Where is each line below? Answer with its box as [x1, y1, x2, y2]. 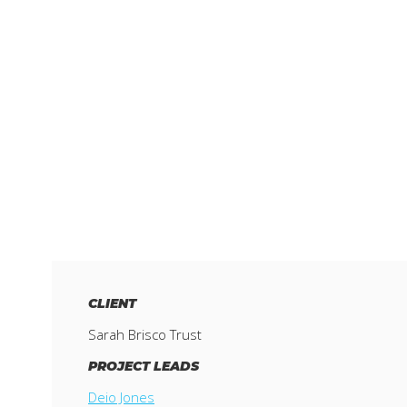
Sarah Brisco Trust [88, 324, 202, 343]
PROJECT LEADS [88, 357, 199, 374]
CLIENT [88, 294, 136, 312]
